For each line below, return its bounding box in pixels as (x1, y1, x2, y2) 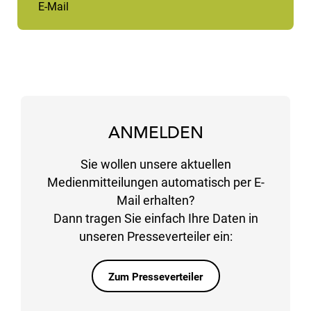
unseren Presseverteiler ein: (78, 229, 233, 244)
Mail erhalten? (116, 193, 195, 208)
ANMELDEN (108, 122, 203, 144)
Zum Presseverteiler (108, 270, 203, 283)
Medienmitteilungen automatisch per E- (47, 175, 264, 190)
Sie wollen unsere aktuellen (80, 157, 231, 172)
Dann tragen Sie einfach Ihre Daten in (53, 211, 258, 226)
